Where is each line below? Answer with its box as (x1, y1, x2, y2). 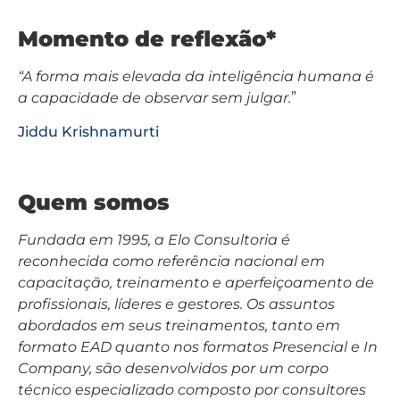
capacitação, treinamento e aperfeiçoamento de (18, 273, 374, 291)
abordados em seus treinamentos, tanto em (18, 316, 340, 334)
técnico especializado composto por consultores (18, 380, 366, 398)
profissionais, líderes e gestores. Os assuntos (18, 295, 335, 312)
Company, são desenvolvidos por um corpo (18, 359, 329, 377)
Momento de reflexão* (18, 25, 276, 52)
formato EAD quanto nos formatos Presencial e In (18, 337, 378, 355)
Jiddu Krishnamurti (18, 122, 159, 140)
